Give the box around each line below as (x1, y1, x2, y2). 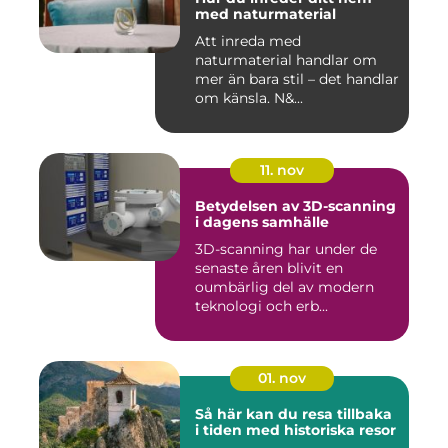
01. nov (258, 368, 306, 387)
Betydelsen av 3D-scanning (195, 196, 396, 215)
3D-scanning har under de (195, 239, 377, 258)
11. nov (260, 160, 304, 179)
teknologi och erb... (195, 296, 328, 315)
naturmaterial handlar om (195, 50, 377, 69)
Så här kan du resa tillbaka (195, 404, 392, 423)
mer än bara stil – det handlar (195, 69, 399, 88)
